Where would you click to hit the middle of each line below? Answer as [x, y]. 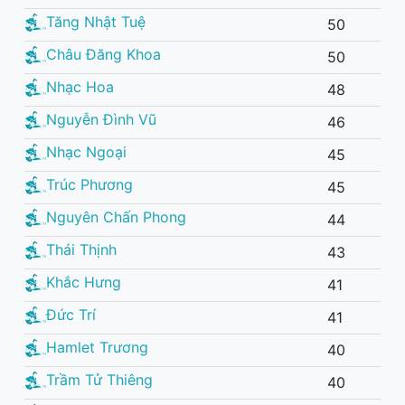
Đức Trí [71, 314]
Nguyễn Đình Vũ [101, 119]
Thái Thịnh [81, 249]
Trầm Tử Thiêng [99, 379]
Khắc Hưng [84, 282]
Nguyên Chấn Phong [116, 217]
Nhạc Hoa [80, 86]
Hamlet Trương [97, 347]
